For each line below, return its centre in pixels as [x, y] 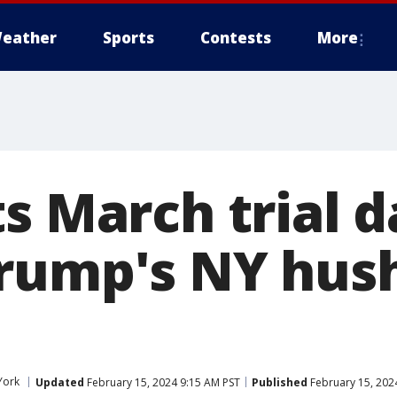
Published [280, 382]
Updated [60, 382]
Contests [236, 38]
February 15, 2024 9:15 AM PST [162, 382]
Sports [128, 38]
